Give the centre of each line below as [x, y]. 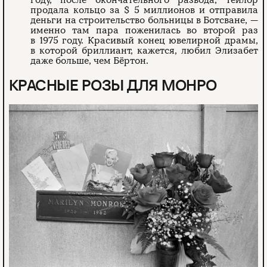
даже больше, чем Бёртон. [90, 60]
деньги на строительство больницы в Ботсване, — [144, 20]
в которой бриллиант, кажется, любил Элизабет [144, 50]
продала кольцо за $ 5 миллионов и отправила [144, 10]
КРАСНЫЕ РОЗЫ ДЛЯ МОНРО [113, 85]
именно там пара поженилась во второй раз [144, 30]
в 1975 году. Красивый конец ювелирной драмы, [144, 40]
